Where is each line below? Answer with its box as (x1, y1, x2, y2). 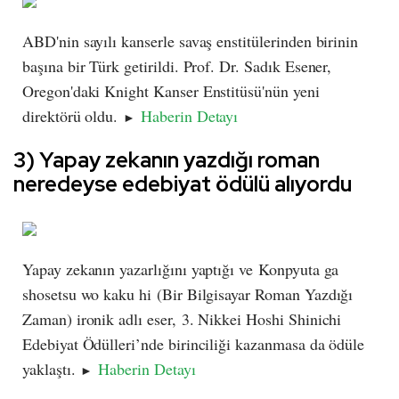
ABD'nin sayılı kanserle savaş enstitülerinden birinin (22, 30, 359, 53)
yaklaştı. (22, 358, 81, 380)
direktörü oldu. (22, 105, 124, 127)
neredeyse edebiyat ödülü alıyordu (13, 170, 352, 199)
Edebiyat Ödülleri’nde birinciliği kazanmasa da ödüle (22, 333, 365, 355)
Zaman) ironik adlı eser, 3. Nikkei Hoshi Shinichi (22, 308, 342, 330)
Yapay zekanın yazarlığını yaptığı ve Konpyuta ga (22, 258, 339, 281)
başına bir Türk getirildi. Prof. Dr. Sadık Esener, (22, 55, 332, 77)
